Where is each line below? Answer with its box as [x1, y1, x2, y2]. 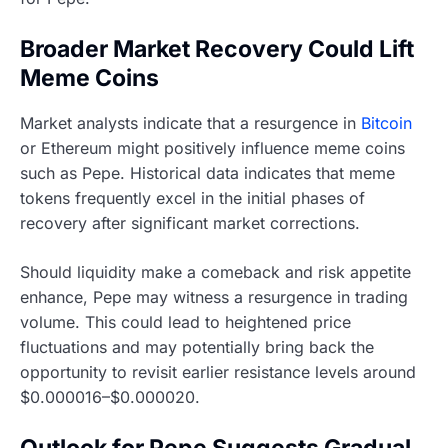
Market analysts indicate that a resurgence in [20, 113, 361, 134]
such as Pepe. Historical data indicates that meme [20, 163, 395, 184]
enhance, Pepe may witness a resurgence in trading [20, 287, 408, 308]
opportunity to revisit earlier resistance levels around [20, 362, 416, 383]
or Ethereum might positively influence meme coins [20, 138, 405, 159]
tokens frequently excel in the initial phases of [20, 188, 365, 209]
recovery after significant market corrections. [20, 213, 360, 234]
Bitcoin [361, 113, 412, 134]
